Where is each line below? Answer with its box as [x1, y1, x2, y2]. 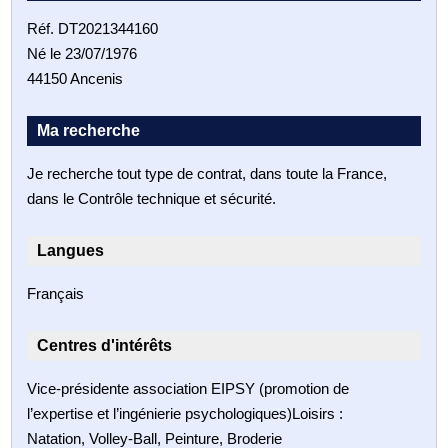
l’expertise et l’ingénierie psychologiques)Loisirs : [27, 404, 344, 422]
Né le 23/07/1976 [27, 44, 138, 62]
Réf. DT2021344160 [27, 19, 159, 37]
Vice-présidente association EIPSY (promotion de [27, 379, 350, 397]
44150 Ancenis [27, 69, 124, 87]
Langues [37, 241, 105, 259]
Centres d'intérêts [37, 336, 173, 354]
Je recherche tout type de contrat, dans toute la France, [27, 164, 388, 182]
